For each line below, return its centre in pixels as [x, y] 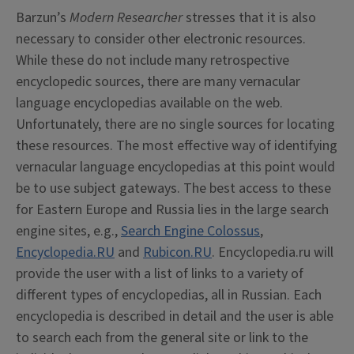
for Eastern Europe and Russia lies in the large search [172, 210]
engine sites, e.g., [68, 232]
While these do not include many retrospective [153, 61]
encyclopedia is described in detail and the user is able [175, 317]
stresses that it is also [249, 18]
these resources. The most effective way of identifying [177, 146]
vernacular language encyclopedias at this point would [175, 168]
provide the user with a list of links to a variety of [160, 274]
